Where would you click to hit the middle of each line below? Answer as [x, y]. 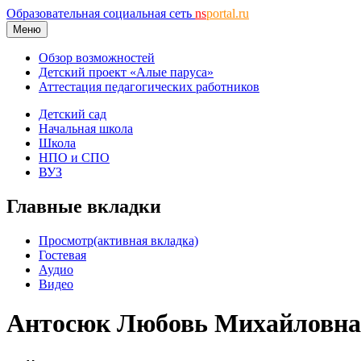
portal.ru [228, 13]
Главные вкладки [84, 206]
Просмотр [66, 240]
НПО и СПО [74, 158]
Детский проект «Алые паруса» [126, 72]
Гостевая [62, 255]
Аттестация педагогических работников [149, 87]
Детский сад [73, 114]
